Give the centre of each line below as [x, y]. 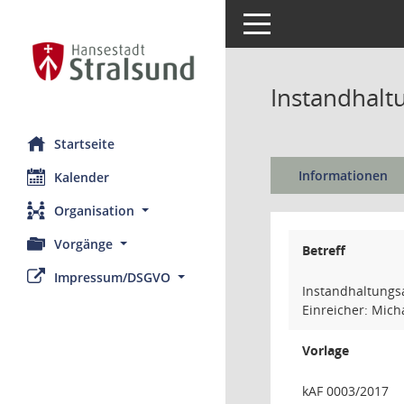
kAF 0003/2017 [345, 391]
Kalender [82, 177]
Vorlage [326, 350]
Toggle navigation [296, 22]
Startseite [84, 143]
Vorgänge [83, 243]
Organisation [94, 210]
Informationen [343, 175]
